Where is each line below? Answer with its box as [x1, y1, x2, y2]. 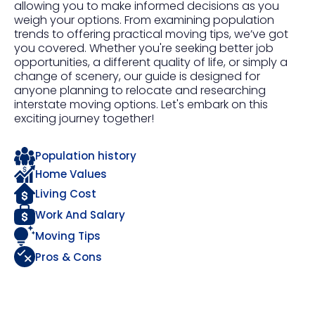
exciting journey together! [14, 110, 154, 127]
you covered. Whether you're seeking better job [14, 40, 274, 56]
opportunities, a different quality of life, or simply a [14, 54, 288, 70]
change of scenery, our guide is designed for [14, 68, 260, 84]
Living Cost [35, 186, 96, 201]
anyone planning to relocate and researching [14, 82, 266, 98]
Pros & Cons [35, 249, 102, 264]
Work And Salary [35, 207, 125, 222]
